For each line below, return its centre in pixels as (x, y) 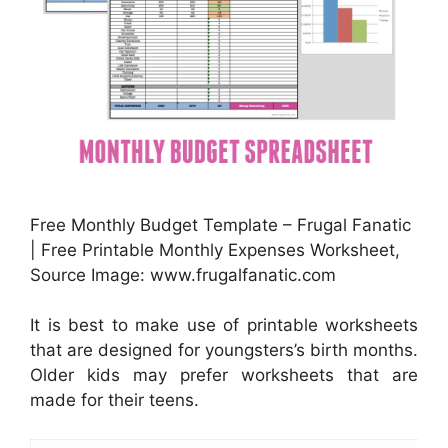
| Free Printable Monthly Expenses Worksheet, (215, 249)
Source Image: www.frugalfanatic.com (183, 274)
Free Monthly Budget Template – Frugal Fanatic (220, 224)
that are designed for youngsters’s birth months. (224, 350)
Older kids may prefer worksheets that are (224, 375)
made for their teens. (114, 400)
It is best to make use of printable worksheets (224, 325)
